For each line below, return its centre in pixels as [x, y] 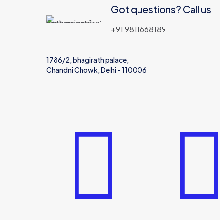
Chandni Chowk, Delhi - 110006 [96, 70]
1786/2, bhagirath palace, [87, 60]
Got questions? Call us [161, 9]
